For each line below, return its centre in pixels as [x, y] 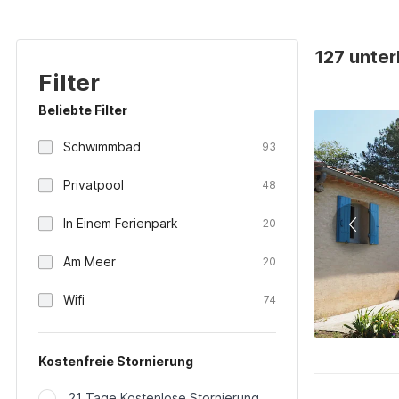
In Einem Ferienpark [121, 223]
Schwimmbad [102, 147]
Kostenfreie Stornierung [116, 361]
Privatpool [94, 185]
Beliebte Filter [83, 110]
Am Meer [90, 261]
